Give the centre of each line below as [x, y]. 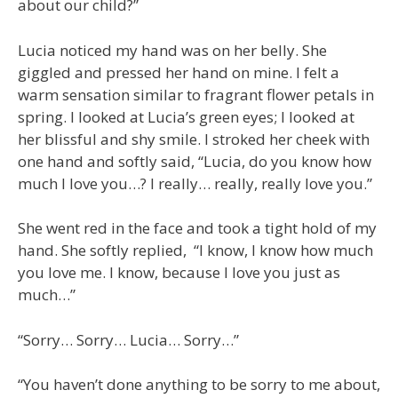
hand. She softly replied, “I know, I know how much [195, 250]
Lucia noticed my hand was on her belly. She [172, 50]
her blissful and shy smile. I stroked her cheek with [194, 139]
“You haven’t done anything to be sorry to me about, [199, 384]
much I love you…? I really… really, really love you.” [195, 183]
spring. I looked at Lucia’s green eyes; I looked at [186, 116]
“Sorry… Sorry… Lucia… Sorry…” [128, 339]
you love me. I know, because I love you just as [179, 272]
